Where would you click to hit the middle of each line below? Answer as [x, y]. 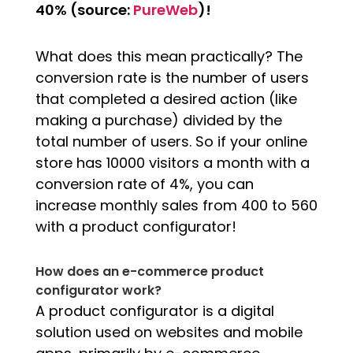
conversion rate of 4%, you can [144, 184]
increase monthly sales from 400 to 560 [176, 205]
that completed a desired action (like [166, 98]
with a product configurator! [136, 226]
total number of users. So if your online [171, 141]
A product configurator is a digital [154, 310]
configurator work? [98, 290]
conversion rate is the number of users [172, 77]
